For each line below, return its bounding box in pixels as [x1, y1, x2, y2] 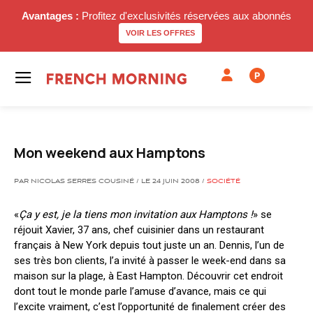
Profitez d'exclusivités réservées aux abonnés [79, 10, 291, 22]
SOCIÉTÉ [207, 178, 240, 185]
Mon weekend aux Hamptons [14, 143, 205, 162]
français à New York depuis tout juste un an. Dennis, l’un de [14, 239, 284, 252]
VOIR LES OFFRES [125, 29, 195, 37]
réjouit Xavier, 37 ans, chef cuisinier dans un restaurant [14, 224, 264, 236]
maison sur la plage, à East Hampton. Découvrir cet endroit [14, 270, 283, 282]
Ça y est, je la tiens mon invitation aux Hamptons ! [19, 208, 253, 221]
